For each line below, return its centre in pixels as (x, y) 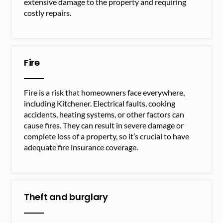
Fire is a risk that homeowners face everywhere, (104, 92)
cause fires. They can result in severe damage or (104, 125)
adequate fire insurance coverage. (81, 147)
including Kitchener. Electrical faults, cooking (100, 103)
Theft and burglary (66, 197)
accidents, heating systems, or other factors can (104, 114)
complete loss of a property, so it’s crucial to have (107, 136)
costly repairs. (48, 12)
